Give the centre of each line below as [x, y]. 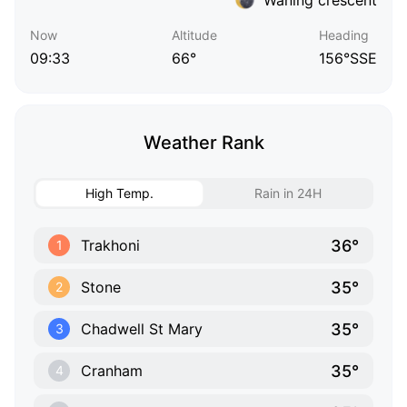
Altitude [194, 35]
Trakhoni [110, 246]
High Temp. [119, 194]
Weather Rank [203, 143]
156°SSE [348, 59]
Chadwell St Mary [142, 329]
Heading [344, 35]
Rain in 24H [288, 194]
